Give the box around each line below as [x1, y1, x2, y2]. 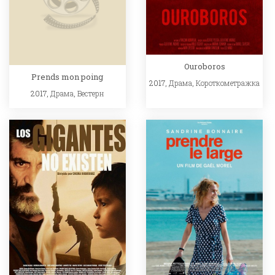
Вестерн [77, 88, 104, 98]
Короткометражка [196, 78, 260, 88]
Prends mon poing [31, 71, 104, 82]
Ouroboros [184, 61, 225, 72]
